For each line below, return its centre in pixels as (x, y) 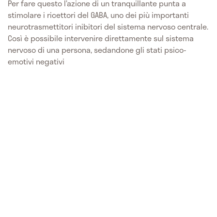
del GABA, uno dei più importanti (133, 15)
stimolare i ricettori (42, 15)
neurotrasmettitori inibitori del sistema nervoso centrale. (108, 26)
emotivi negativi (36, 61)
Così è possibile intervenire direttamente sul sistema (101, 38)
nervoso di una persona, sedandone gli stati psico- (97, 49)
